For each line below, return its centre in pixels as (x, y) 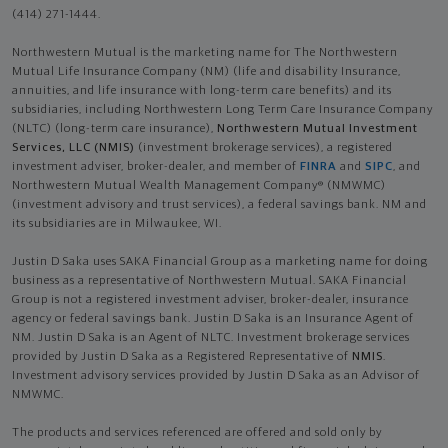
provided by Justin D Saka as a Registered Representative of (182, 356)
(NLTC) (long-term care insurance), (114, 128)
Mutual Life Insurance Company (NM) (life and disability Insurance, (206, 71)
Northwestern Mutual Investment (317, 128)
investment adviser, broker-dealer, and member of (156, 166)
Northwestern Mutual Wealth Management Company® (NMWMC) (199, 185)
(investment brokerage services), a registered (264, 147)
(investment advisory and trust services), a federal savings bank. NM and (219, 204)
